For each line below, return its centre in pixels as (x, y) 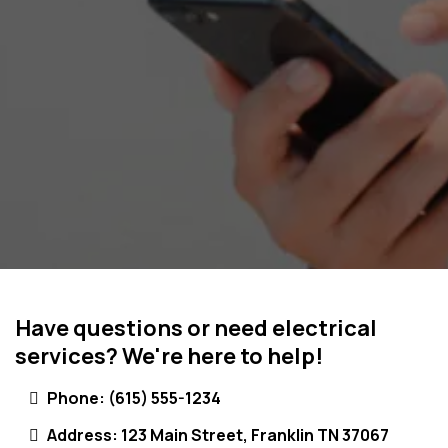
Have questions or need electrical (196, 328)
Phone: (77, 398)
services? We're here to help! (169, 356)
